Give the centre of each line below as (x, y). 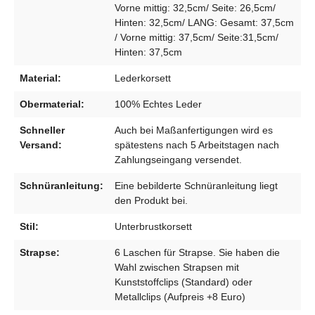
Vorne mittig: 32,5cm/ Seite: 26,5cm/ (195, 7)
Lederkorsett (143, 78)
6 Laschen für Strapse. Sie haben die (197, 252)
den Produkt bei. (151, 200)
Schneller (42, 130)
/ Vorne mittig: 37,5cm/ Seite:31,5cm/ (197, 37)
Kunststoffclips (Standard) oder (184, 282)
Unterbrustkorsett (153, 226)
